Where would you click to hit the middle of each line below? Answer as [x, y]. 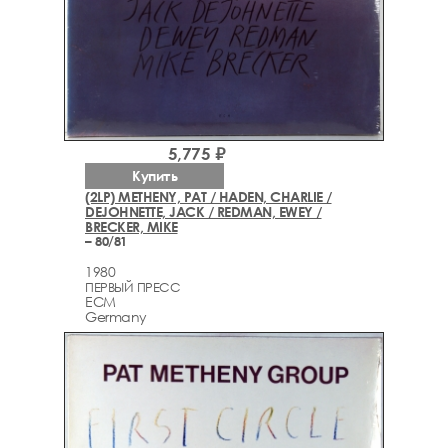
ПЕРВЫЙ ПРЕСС [132, 287]
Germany [116, 317]
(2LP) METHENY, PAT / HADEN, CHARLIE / [208, 196]
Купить [154, 175]
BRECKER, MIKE [131, 226]
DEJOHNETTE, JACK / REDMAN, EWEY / [203, 211]
